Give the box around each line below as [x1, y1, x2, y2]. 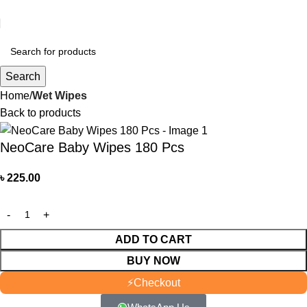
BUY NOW [127, 255, 180, 267]
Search [5, 71, 40, 82]
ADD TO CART [115, 234, 192, 246]
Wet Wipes [32, 90, 87, 101]
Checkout [134, 277, 180, 289]
